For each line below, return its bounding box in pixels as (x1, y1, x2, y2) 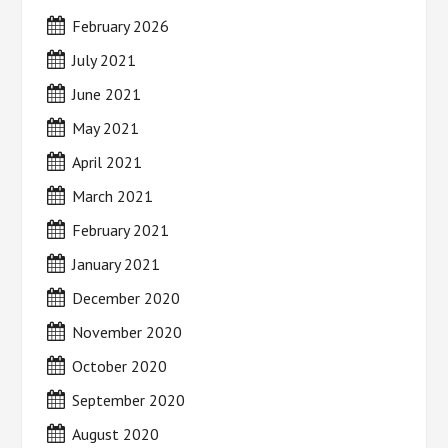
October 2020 (72, 356, 168, 377)
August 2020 (72, 424, 160, 445)
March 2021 (72, 186, 154, 207)
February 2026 (72, 16, 170, 37)
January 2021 (72, 254, 161, 275)
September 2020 (72, 390, 186, 411)
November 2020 (72, 322, 183, 343)
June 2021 (72, 84, 142, 105)
